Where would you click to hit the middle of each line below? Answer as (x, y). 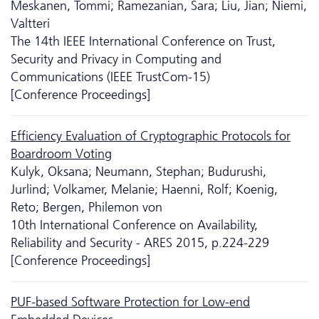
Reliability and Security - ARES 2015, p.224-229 (140, 242)
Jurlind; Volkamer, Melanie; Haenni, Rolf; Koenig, (144, 189)
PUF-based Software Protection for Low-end (130, 302)
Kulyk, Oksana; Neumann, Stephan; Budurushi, (138, 171)
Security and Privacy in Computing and (116, 59)
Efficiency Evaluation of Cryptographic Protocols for (151, 136)
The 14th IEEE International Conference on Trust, (143, 41)
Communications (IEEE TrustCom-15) (110, 77)
